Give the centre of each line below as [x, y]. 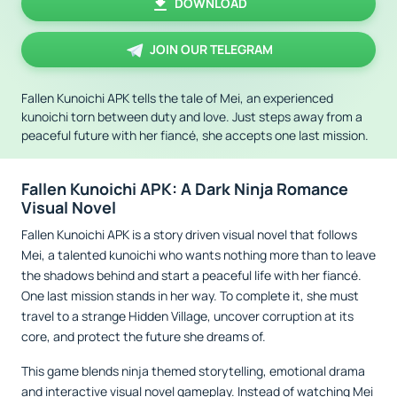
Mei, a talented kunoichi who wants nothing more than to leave [198, 255]
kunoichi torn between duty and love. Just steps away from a [192, 117]
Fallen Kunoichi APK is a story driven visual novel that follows [189, 234]
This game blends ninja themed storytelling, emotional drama [193, 371]
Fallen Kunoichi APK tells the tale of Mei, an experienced [177, 98]
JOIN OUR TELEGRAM [211, 49]
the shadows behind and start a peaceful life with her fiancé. [191, 275]
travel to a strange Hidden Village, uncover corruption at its [187, 316]
